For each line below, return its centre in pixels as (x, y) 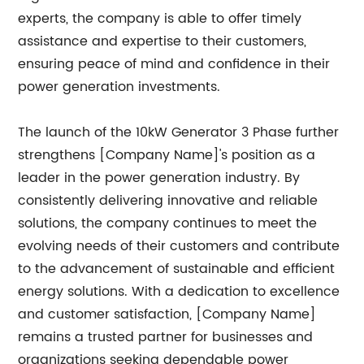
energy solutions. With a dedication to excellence (179, 292)
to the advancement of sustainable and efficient (177, 269)
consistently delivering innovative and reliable (168, 201)
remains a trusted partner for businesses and (166, 338)
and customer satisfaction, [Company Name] (167, 315)
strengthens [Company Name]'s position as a (167, 156)
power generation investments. (119, 87)
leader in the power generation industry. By (159, 178)
